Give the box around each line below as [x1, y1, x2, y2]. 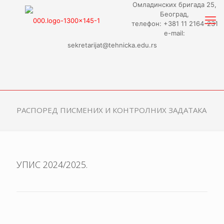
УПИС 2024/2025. [16, 158, 87, 171]
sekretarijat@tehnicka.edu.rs [67, 41, 157, 49]
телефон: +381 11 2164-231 [131, 19, 218, 27]
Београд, [160, 10, 189, 18]
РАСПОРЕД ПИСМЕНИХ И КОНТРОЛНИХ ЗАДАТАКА [16, 105, 206, 115]
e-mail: [164, 29, 185, 37]
